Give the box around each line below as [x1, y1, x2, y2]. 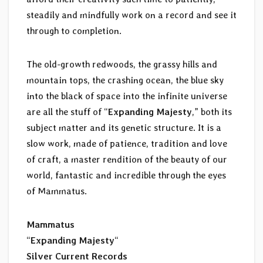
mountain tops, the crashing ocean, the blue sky [26, 75, 224, 86]
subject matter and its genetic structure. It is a [26, 122, 221, 134]
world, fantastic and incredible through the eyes [26, 170, 226, 181]
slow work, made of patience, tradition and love [26, 138, 227, 150]
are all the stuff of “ [26, 106, 108, 118]
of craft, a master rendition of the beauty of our [26, 154, 227, 166]
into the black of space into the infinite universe [26, 90, 227, 102]
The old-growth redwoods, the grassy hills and [26, 59, 217, 70]
